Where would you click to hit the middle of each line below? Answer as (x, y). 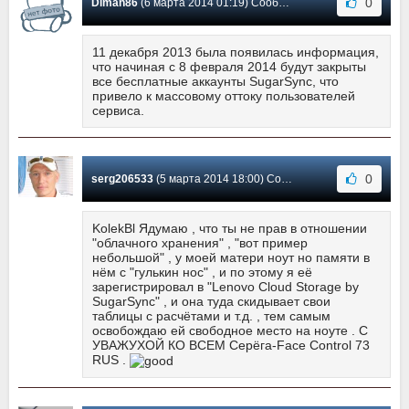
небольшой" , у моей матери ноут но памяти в (231, 257)
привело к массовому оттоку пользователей (224, 95)
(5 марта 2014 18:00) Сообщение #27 (217, 178)
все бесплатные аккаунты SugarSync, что (215, 81)
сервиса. (118, 110)
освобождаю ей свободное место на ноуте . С (230, 330)
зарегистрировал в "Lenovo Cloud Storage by (225, 286)
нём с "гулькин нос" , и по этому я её (202, 272)
